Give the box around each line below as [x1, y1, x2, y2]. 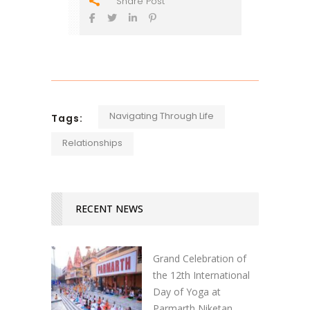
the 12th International [153, 268, 250, 282]
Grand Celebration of [153, 251, 246, 265]
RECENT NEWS [75, 201, 143, 215]
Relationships [62, 136, 122, 149]
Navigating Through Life [109, 109, 214, 122]
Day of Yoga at [153, 284, 221, 298]
